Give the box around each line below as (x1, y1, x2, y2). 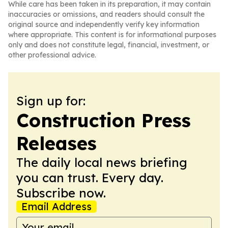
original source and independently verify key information (8, 20, 199, 29)
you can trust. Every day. (16, 170, 163, 185)
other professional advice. (8, 50, 96, 60)
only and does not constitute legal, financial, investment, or (8, 40, 209, 49)
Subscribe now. (16, 185, 106, 201)
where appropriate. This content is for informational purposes (8, 30, 216, 39)
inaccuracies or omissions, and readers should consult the (8, 10, 205, 19)
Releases (16, 132, 97, 155)
